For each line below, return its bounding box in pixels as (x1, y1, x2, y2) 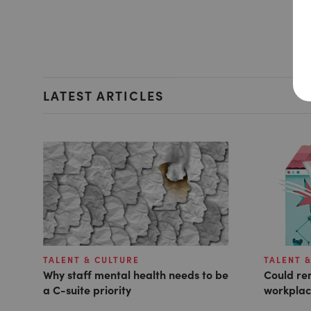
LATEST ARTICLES (43, 86, 164, 104)
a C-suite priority (43, 282, 131, 298)
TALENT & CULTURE (43, 254, 140, 266)
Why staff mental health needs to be (43, 267, 228, 283)
